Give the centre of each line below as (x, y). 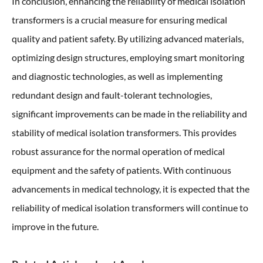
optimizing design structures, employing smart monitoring (128, 57)
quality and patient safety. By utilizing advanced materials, (128, 38)
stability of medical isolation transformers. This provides (124, 132)
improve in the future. (55, 226)
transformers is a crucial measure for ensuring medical (119, 20)
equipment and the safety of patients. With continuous (122, 170)
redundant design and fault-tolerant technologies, (112, 95)
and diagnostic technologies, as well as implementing (117, 76)
